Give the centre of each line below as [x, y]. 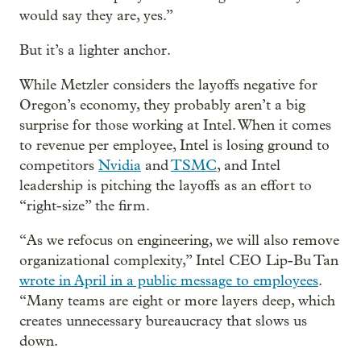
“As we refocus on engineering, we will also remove [179, 240]
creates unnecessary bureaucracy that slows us [163, 321]
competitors [59, 165]
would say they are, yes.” [96, 15]
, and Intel [249, 165]
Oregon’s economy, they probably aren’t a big [162, 105]
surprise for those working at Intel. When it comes [175, 125]
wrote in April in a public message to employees [169, 280]
